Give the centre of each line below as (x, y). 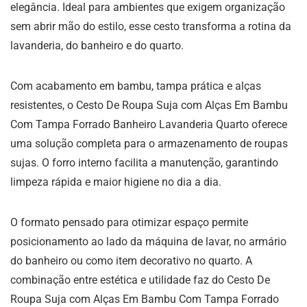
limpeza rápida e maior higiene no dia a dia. (116, 182)
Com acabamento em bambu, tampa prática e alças (136, 86)
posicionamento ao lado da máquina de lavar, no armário (148, 242)
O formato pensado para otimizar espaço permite (129, 223)
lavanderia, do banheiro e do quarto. (97, 46)
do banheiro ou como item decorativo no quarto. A (131, 261)
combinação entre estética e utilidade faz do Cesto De (140, 280)
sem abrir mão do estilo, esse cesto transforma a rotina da (151, 27)
